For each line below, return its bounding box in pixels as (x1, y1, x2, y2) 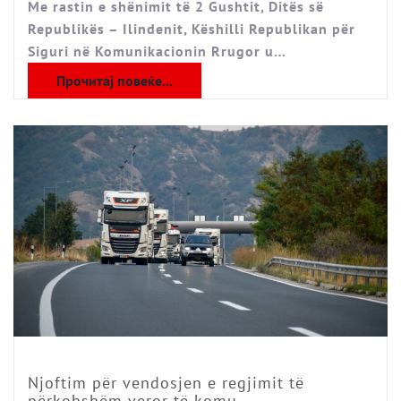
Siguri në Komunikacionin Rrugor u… (28, 42, 286, 61)
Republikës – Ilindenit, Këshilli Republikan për (28, 20, 355, 38)
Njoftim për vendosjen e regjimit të (28, 371, 304, 393)
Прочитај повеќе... (56, 72, 173, 90)
